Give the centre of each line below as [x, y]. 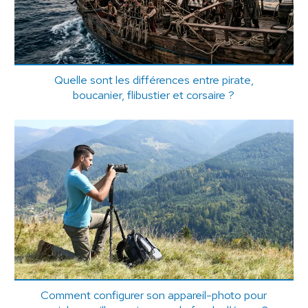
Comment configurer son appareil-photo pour [154, 295]
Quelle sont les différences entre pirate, [154, 79]
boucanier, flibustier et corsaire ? [154, 95]
